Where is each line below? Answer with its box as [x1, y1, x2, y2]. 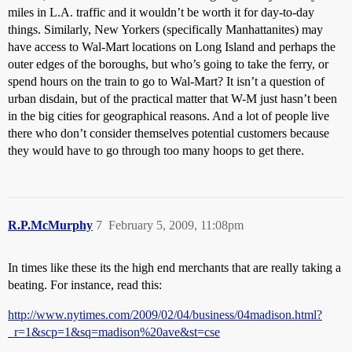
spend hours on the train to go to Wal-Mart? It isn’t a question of [8, 74, 324, 88]
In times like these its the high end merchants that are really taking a [8, 260, 341, 274]
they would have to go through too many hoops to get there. [8, 143, 304, 157]
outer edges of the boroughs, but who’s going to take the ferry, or [8, 57, 328, 71]
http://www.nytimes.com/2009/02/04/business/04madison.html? [8, 307, 322, 321]
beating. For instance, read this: [8, 277, 162, 291]
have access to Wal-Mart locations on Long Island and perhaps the [8, 39, 335, 53]
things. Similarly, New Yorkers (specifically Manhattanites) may [8, 22, 323, 36]
